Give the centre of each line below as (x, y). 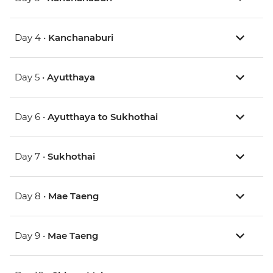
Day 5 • (31, 77)
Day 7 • (31, 157)
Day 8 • (31, 196)
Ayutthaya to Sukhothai (103, 117)
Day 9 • (31, 236)
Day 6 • (31, 117)
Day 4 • (31, 38)
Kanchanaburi (81, 38)
